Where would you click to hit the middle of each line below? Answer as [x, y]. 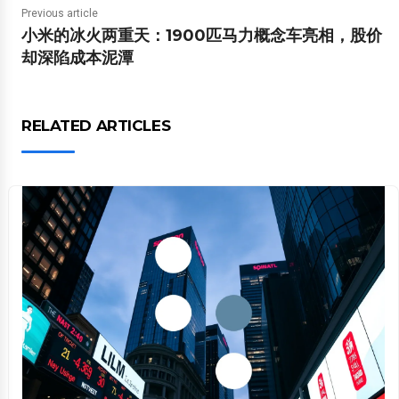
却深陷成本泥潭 [77, 58]
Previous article [60, 14]
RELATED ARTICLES [96, 126]
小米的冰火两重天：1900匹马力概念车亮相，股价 [202, 36]
